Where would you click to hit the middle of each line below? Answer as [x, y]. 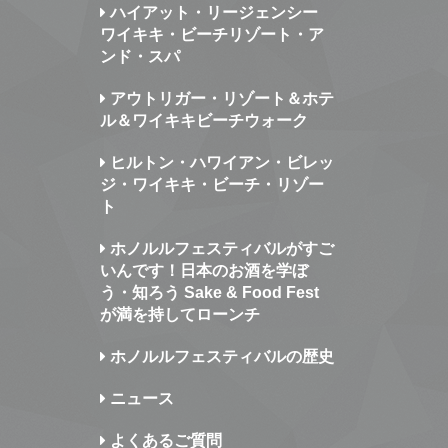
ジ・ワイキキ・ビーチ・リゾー [211, 184]
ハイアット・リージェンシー [211, 12]
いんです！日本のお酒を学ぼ [203, 270]
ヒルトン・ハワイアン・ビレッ [219, 162]
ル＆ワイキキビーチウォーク [203, 120]
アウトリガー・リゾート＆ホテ [219, 98]
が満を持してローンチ [179, 314]
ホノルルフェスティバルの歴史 [219, 356]
